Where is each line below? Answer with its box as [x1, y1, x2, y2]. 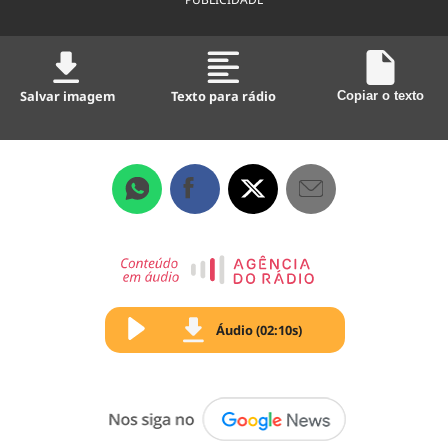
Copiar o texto [336, 87, 424, 103]
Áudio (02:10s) [216, 320, 302, 339]
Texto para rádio [171, 86, 277, 105]
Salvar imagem [20, 86, 116, 105]
